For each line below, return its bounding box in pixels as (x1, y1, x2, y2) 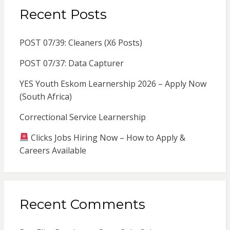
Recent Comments (19, 196, 145, 213)
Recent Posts (19, 6, 107, 23)
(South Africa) (19, 90, 72, 102)
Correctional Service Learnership (19, 111, 146, 123)
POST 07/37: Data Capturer (19, 57, 124, 69)
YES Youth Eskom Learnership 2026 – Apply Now (19, 78, 206, 89)
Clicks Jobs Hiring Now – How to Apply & (28, 131, 185, 143)
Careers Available (19, 144, 86, 156)
